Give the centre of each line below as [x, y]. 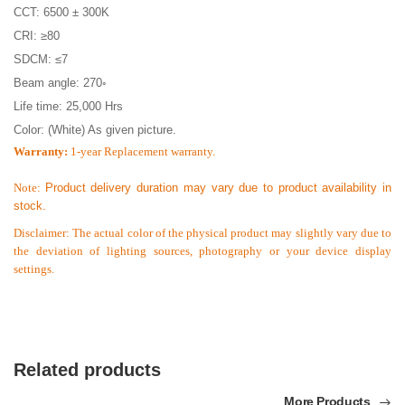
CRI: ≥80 [37, 36]
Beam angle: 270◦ [60, 83]
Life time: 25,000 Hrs [68, 107]
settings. [34, 269]
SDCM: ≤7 [41, 60]
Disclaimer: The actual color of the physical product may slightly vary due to [202, 233]
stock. [30, 206]
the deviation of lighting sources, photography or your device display [202, 251]
